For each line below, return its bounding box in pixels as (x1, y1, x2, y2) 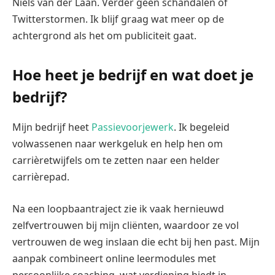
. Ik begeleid (174, 120, 230, 134)
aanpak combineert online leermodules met (12, 251, 216, 265)
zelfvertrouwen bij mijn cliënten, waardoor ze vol (12, 218, 239, 232)
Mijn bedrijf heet (12, 120, 91, 134)
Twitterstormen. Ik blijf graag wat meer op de (12, 12, 224, 26)
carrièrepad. (12, 169, 69, 184)
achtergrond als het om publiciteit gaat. (12, 28, 196, 42)
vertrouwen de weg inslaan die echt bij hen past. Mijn (12, 234, 260, 249)
